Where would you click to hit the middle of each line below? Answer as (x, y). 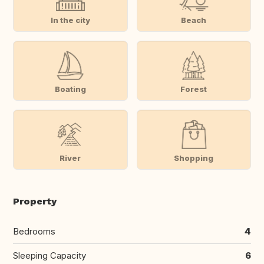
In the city (70, 20)
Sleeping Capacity (49, 256)
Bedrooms (34, 232)
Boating (70, 89)
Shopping (194, 158)
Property (35, 202)
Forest (194, 89)
